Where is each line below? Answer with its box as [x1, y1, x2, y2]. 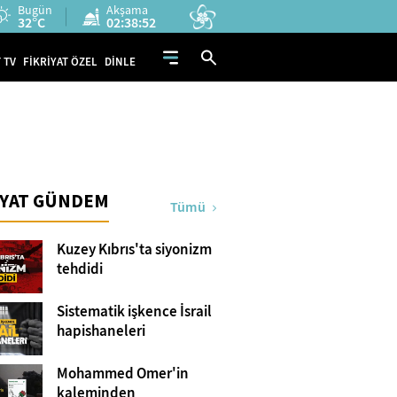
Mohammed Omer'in [56, 363, 189, 384]
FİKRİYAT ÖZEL [23, 53, 97, 69]
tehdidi [56, 259, 103, 279]
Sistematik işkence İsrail [56, 301, 212, 322]
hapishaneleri [56, 321, 145, 341]
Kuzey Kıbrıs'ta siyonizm [56, 239, 212, 260]
